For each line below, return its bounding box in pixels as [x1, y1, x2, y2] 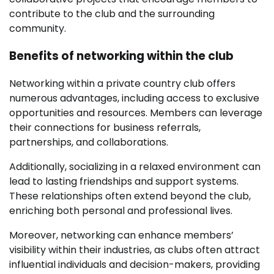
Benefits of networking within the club [9, 48, 234, 65]
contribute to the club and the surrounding [9, 7, 215, 21]
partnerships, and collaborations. [9, 135, 168, 149]
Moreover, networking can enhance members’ [9, 228, 234, 242]
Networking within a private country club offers [9, 76, 235, 91]
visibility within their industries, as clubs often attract [9, 242, 260, 257]
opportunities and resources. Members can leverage [9, 105, 262, 120]
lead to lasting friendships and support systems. [9, 174, 239, 188]
